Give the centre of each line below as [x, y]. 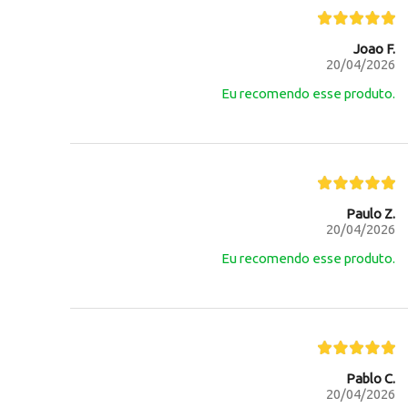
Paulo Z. [370, 213]
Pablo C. [370, 378]
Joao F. [374, 48]
